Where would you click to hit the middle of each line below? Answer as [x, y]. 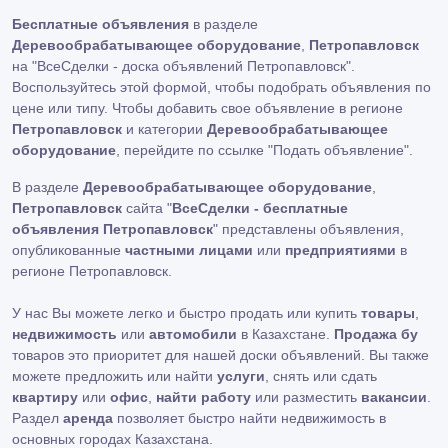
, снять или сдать [321, 375]
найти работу [203, 396]
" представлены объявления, [308, 228]
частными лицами [189, 249]
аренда [88, 417]
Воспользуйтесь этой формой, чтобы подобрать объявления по [221, 86]
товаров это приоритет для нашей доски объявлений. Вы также [220, 354]
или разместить [306, 396]
